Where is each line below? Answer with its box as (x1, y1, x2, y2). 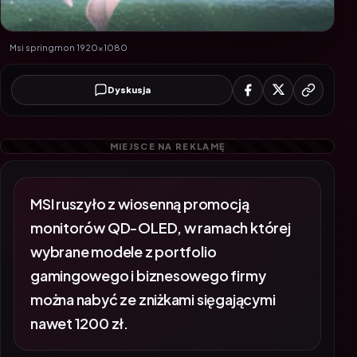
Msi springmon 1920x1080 (10, 41, 127, 53)
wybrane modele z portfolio (30, 226, 217, 245)
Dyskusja (107, 84, 151, 95)
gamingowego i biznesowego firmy (30, 250, 266, 269)
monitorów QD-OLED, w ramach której (30, 202, 291, 222)
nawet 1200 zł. (30, 298, 128, 317)
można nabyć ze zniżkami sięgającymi (30, 274, 276, 293)
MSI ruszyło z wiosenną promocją (30, 178, 249, 198)
